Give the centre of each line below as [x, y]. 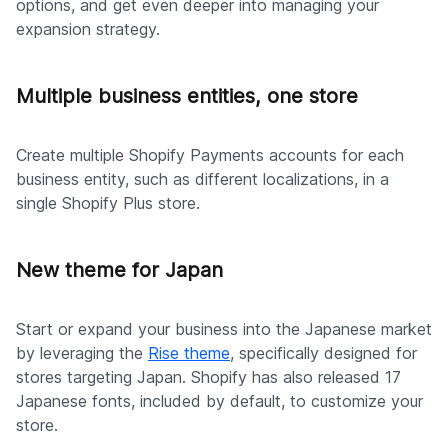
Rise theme [189, 353]
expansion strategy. [88, 29]
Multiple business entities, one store [187, 96]
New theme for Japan [119, 270]
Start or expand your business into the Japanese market [224, 329]
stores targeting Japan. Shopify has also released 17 [208, 377]
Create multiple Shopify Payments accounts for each [210, 155]
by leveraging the [82, 353]
